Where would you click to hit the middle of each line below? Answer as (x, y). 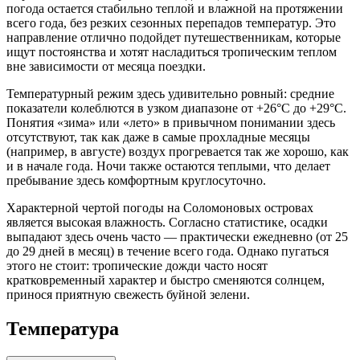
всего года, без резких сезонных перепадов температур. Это (171, 22)
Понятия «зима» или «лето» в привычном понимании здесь (171, 122)
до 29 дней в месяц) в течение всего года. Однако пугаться (168, 251)
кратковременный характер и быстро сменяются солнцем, (166, 280)
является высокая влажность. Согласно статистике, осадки (167, 222)
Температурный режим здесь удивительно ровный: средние (170, 93)
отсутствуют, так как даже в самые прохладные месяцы (158, 137)
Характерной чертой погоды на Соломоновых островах (160, 207)
